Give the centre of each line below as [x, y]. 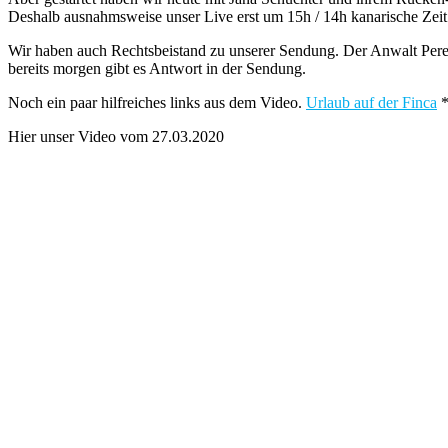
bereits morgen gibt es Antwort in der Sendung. [157, 68]
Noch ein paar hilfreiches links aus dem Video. [157, 102]
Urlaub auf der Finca [371, 102]
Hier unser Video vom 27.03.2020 [116, 136]
